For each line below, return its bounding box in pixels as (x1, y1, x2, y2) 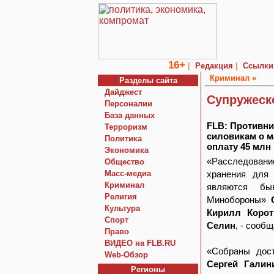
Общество (105, 157, 144, 166)
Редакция (195, 61, 233, 70)
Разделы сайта (119, 76, 177, 85)
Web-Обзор (105, 250, 148, 259)
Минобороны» (207, 194, 272, 205)
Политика (105, 134, 142, 143)
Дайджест (105, 87, 142, 97)
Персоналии (105, 99, 152, 108)
